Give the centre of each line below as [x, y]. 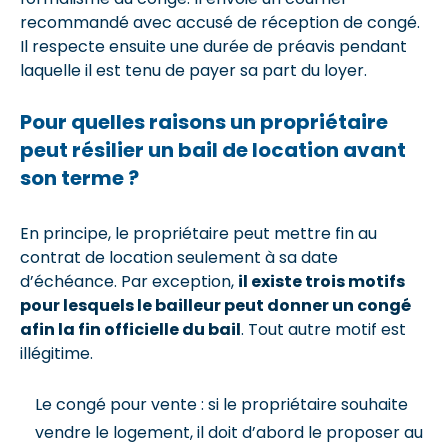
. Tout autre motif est [323, 329]
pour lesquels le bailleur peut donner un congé [215, 305]
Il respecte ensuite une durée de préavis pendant [213, 46]
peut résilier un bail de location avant [213, 149]
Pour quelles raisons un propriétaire [204, 121]
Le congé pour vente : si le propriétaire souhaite [221, 404]
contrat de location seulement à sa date [179, 257]
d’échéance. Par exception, [129, 281]
